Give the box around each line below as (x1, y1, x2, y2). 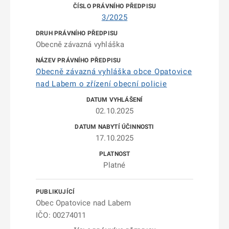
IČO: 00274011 (36, 211, 86, 220)
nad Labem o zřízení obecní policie (36, 79, 167, 88)
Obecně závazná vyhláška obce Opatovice (36, 67, 192, 76)
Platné (103, 161, 126, 170)
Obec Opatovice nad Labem (36, 198, 131, 208)
